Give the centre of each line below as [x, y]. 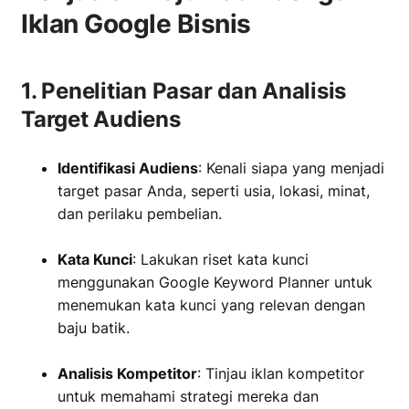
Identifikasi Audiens [128, 168]
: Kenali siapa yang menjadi [291, 168]
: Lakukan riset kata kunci [220, 259]
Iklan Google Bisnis [136, 24]
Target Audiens [101, 119]
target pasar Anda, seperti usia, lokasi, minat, [214, 191]
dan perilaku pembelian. [140, 214]
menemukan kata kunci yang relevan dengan [211, 305]
